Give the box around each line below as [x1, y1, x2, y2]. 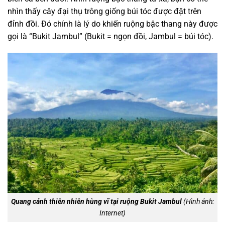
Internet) [99, 208, 126, 217]
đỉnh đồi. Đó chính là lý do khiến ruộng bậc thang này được [8, 19, 217, 29]
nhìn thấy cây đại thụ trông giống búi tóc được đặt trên [8, 6, 201, 16]
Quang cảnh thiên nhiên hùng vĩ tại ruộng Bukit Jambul [11, 197, 182, 206]
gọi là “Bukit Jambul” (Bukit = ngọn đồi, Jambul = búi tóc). [8, 31, 213, 41]
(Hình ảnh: [182, 197, 214, 206]
